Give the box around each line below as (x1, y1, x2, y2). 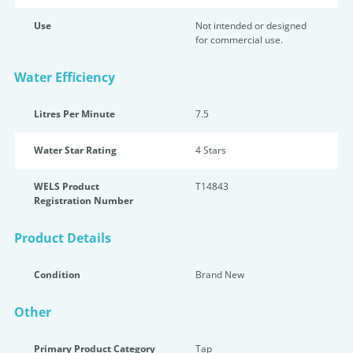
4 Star (195, 143, 221, 157)
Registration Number (34, 194, 133, 207)
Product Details (14, 229, 111, 247)
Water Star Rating (34, 143, 117, 157)
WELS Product (34, 180, 99, 193)
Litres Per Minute (34, 107, 115, 121)
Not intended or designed (195, 19, 307, 32)
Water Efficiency (14, 69, 115, 86)
